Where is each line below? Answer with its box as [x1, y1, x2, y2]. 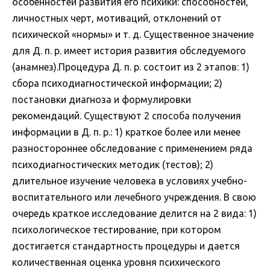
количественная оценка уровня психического [12, 257, 221, 268]
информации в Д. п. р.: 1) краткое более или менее [12, 127, 240, 138]
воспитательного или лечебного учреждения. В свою [12, 192, 256, 203]
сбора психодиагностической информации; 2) [12, 78, 222, 89]
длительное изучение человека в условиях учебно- [12, 175, 247, 187]
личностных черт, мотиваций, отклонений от [12, 13, 222, 24]
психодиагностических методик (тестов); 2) [12, 159, 213, 171]
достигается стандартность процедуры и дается [12, 240, 240, 252]
